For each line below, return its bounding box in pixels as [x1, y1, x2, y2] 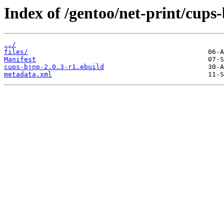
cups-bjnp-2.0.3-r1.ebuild [4, 63, 104, 71]
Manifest [4, 55, 36, 63]
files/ [4, 48, 28, 56]
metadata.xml [4, 70, 52, 78]
